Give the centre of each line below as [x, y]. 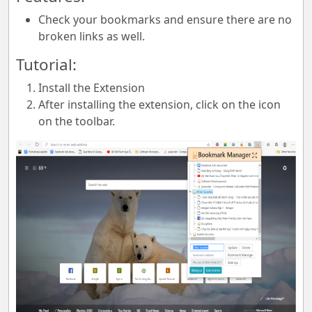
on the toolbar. [77, 121]
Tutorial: [46, 64]
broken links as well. [92, 36]
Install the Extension [92, 88]
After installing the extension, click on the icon [159, 104]
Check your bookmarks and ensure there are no [165, 19]
